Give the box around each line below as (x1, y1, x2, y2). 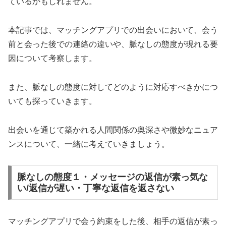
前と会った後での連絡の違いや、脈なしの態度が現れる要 (8, 40, 218, 48)
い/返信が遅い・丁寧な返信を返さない (17, 183, 174, 194)
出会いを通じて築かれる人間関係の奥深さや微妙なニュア (8, 125, 218, 134)
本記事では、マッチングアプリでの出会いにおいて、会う (8, 26, 218, 34)
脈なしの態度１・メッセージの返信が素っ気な (17, 172, 208, 183)
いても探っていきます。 (8, 96, 97, 105)
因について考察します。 (8, 54, 97, 63)
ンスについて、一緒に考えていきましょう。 (8, 139, 169, 148)
